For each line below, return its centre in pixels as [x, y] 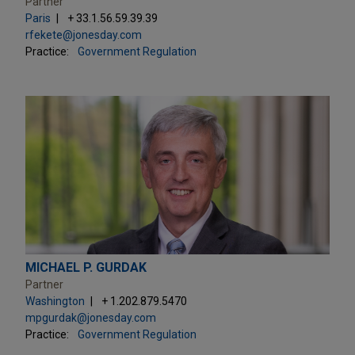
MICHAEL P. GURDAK [86, 267]
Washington [55, 301]
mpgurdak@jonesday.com [91, 317]
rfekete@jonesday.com [84, 34]
